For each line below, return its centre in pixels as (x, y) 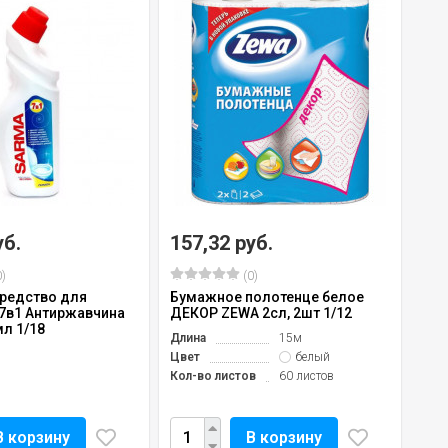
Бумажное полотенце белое (267, 296)
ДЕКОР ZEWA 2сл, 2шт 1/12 (261, 312)
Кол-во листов (213, 375)
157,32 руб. (221, 242)
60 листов (306, 375)
